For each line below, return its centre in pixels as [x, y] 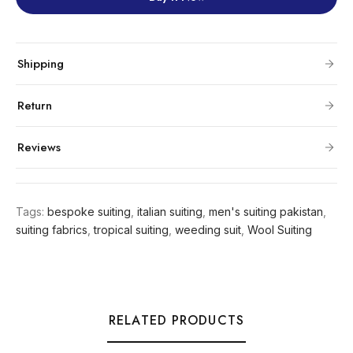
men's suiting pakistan [266, 212]
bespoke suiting [89, 212]
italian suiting [170, 212]
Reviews [39, 147]
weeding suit [208, 230]
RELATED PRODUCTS [176, 320]
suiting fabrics [52, 230]
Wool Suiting [280, 230]
